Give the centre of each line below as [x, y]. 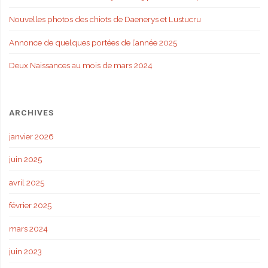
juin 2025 [25, 159]
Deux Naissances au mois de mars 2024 [80, 66]
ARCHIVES [31, 113]
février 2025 [30, 205]
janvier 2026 [31, 136]
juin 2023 [25, 252]
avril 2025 [26, 182]
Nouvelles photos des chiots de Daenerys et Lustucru [105, 19]
